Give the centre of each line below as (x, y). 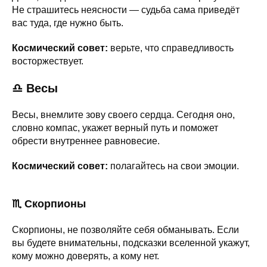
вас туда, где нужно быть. (68, 23)
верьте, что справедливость (171, 48)
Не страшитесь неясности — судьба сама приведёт (126, 10)
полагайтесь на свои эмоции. (173, 166)
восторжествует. (48, 61)
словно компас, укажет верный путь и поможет (115, 128)
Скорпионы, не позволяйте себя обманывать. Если (125, 229)
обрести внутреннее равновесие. (86, 141)
